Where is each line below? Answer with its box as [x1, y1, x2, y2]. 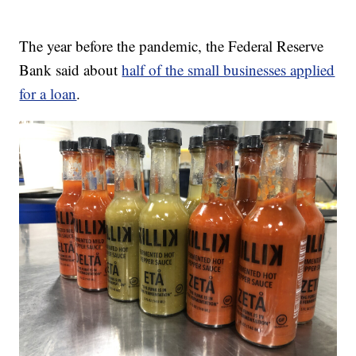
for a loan [19, 83, 77, 103]
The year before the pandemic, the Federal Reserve [19, 35, 324, 56]
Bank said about [19, 59, 122, 79]
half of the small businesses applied [122, 59, 335, 79]
